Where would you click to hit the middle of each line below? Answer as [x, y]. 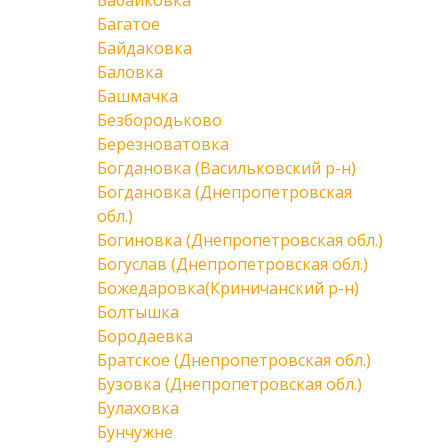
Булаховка [138, 408]
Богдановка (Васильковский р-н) [226, 168]
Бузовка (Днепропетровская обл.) [229, 384]
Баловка [130, 72]
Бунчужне [135, 432]
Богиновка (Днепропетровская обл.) [240, 240]
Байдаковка [144, 48]
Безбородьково [159, 120]
